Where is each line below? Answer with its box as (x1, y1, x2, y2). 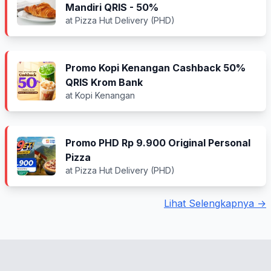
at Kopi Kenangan (65, 90, 135, 100)
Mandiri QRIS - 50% (65, 1, 158, 13)
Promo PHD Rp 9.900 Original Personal (65, 137, 250, 149)
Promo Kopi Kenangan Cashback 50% (65, 62, 246, 74)
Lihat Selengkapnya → (164, 197, 266, 209)
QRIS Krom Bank (65, 76, 143, 88)
